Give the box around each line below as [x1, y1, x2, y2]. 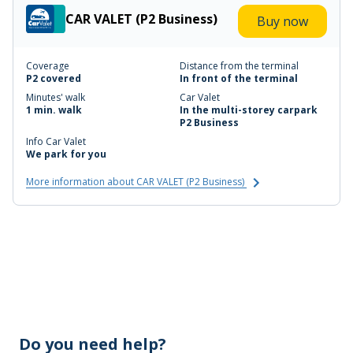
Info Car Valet [26, 135, 86, 149]
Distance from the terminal [180, 59, 299, 73]
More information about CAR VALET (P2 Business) [26, 175, 247, 189]
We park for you [26, 147, 106, 162]
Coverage [26, 59, 69, 73]
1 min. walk [26, 103, 82, 117]
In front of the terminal [180, 72, 298, 86]
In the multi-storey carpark [180, 103, 318, 117]
